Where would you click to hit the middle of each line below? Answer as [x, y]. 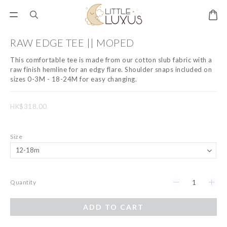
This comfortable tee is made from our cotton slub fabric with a [112, 60]
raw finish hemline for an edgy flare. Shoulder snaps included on [112, 69]
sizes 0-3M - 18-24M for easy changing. [73, 79]
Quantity [23, 182]
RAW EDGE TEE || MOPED [72, 43]
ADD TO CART [113, 207]
